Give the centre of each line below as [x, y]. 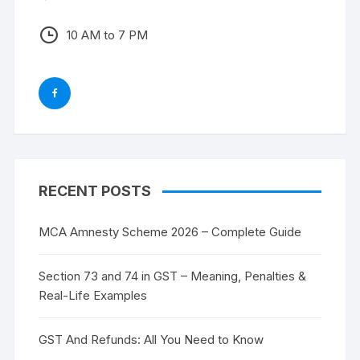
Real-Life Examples [93, 295]
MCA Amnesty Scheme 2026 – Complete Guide [170, 231]
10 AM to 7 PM [108, 35]
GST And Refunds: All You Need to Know [151, 339]
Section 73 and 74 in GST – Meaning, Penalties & [173, 276]
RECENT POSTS [95, 190]
